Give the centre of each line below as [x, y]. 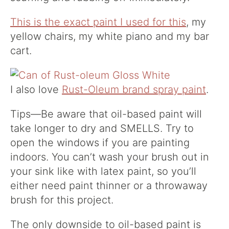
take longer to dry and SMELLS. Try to [102, 128]
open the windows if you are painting [100, 142]
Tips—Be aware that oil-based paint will [106, 114]
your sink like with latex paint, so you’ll [103, 171]
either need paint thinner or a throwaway [109, 185]
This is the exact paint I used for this [98, 22]
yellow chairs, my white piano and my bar [110, 36]
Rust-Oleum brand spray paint [134, 89]
